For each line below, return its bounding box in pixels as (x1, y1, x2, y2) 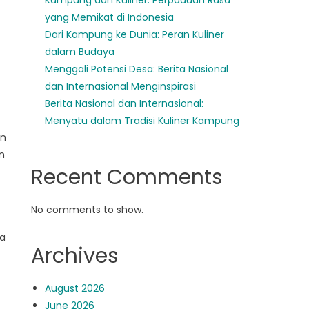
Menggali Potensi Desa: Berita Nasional (45, 62, 229, 76)
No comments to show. (31, 203, 144, 217)
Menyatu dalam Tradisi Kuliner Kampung (45, 114, 240, 128)
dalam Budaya (45, 45, 115, 59)
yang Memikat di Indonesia (45, 10, 175, 24)
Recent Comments (31, 163, 223, 192)
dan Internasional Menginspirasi (45, 79, 197, 93)
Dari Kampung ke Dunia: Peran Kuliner (45, 28, 225, 41)
